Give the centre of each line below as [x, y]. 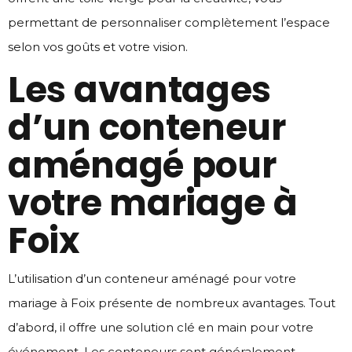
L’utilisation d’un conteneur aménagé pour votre [152, 278]
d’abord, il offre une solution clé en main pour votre [161, 327]
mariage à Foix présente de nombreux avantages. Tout [172, 302]
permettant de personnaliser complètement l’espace [169, 22]
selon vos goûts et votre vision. [98, 46]
